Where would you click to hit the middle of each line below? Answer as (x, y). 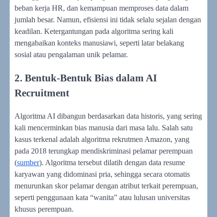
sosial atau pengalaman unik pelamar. (71, 54)
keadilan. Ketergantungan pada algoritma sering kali (94, 31)
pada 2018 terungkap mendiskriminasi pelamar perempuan (104, 151)
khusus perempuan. (44, 209)
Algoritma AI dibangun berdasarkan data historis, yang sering (108, 116)
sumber (28, 163)
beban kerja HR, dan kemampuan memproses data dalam (101, 8)
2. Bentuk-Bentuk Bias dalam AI (86, 78)
